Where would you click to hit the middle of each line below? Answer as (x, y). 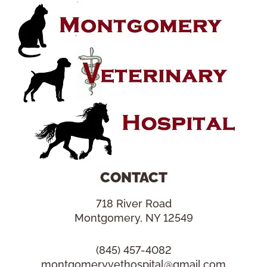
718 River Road (133, 204)
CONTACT (133, 178)
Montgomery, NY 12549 (133, 218)
